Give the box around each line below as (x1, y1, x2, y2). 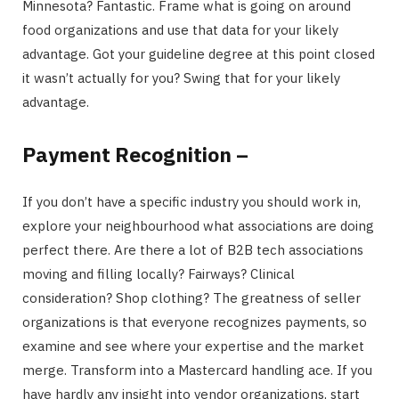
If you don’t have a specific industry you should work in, (22, 192, 361, 210)
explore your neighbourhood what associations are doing (22, 216, 374, 234)
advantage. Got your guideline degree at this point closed (22, 45, 375, 62)
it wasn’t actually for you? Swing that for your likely (22, 69, 340, 86)
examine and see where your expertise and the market (22, 337, 364, 354)
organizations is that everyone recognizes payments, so (22, 313, 367, 330)
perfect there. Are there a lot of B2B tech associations (22, 240, 363, 258)
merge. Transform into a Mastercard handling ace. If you (22, 361, 372, 379)
